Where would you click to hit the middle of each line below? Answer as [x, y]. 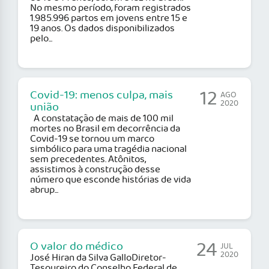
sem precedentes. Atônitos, [88, 160]
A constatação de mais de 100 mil [102, 119]
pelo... [41, 39]
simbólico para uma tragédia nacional [108, 150]
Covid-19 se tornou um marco [92, 139]
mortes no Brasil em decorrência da [105, 129]
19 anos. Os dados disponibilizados [102, 29]
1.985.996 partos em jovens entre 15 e [109, 19]
